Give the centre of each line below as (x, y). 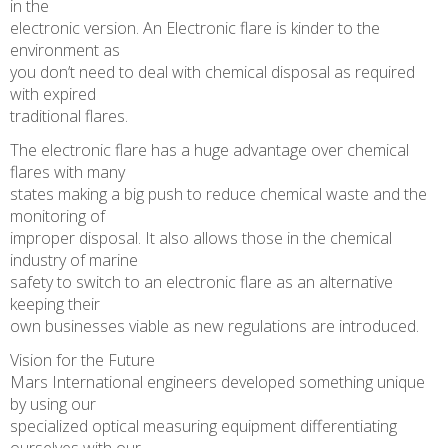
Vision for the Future (82, 360)
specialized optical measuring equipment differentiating (203, 426)
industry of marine (74, 260)
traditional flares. (69, 116)
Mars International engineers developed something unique (217, 382)
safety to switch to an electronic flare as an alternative (201, 282)
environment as (65, 50)
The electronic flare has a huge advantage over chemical (209, 150)
